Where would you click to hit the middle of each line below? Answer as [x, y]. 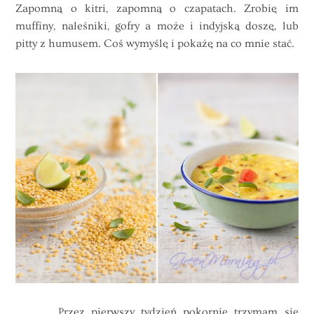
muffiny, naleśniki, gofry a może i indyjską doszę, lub [157, 26]
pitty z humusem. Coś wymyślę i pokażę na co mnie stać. [155, 43]
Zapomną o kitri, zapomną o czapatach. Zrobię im [157, 8]
